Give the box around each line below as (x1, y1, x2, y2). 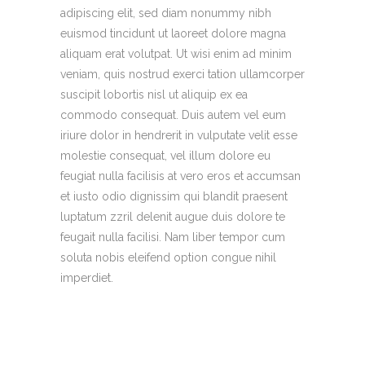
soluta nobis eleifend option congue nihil (60, 251, 276, 265)
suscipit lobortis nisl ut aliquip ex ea (60, 88, 248, 102)
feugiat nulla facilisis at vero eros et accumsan (60, 169, 301, 183)
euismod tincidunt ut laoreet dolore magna (60, 27, 286, 41)
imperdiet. (60, 271, 113, 285)
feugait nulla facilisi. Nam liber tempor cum (60, 231, 285, 244)
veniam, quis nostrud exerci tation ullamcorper (60, 68, 305, 81)
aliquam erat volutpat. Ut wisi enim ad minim (60, 47, 292, 61)
